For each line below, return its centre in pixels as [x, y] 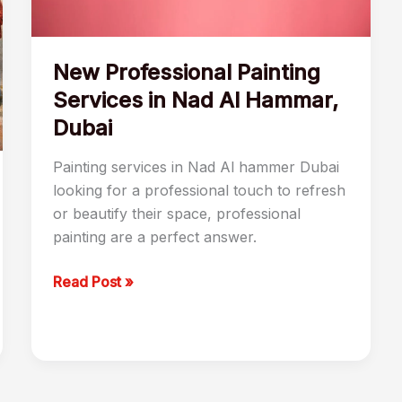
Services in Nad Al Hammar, [195, 100]
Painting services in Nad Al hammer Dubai [196, 166]
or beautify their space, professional [176, 213]
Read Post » [93, 281]
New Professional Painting [186, 73]
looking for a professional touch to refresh [199, 190]
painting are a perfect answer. [154, 236]
